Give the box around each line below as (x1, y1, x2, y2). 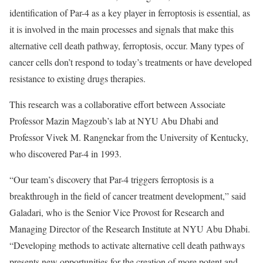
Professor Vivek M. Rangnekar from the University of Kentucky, (9, 131, 248, 143)
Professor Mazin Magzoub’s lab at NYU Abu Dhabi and (9, 114, 218, 127)
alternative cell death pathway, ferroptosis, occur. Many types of (9, 39, 244, 52)
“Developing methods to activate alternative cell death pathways (9, 239, 245, 251)
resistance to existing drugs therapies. (9, 72, 146, 85)
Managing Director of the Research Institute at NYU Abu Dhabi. (9, 222, 250, 235)
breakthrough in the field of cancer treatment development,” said (9, 190, 246, 202)
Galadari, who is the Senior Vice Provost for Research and (9, 206, 224, 218)
